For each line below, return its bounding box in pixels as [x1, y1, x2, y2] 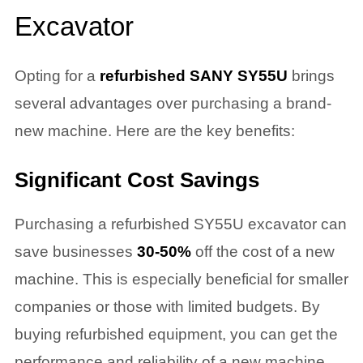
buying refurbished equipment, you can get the [14, 326, 338, 344]
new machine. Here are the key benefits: [14, 122, 295, 139]
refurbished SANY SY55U [99, 66, 288, 84]
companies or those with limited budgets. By [14, 298, 320, 316]
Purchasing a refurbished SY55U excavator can [14, 216, 347, 233]
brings [287, 66, 335, 84]
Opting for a [14, 66, 100, 84]
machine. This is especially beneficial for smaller [14, 271, 348, 288]
